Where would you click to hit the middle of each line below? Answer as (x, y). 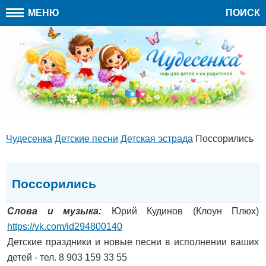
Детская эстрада (157, 138)
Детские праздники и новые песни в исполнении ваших (133, 242)
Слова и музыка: (54, 211)
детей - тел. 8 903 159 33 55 (67, 258)
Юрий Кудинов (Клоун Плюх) (180, 211)
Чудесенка (29, 138)
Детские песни (86, 138)
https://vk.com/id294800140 (65, 227)
